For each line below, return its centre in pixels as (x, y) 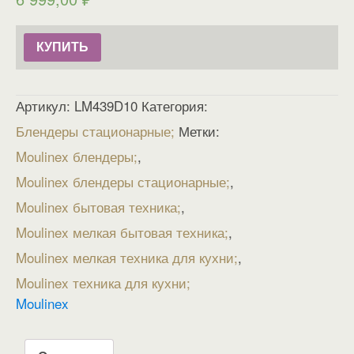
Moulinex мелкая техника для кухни (125, 257)
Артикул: (45, 105)
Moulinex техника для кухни (101, 282)
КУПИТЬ (62, 47)
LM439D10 (106, 105)
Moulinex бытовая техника (96, 206)
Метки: (199, 130)
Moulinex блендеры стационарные (121, 181)
